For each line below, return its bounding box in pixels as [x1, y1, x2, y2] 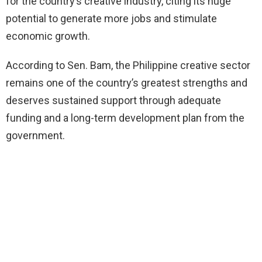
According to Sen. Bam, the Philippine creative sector [6, 58, 250, 71]
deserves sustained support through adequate [6, 94, 221, 106]
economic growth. [6, 29, 90, 42]
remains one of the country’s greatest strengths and [6, 76, 247, 89]
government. [6, 129, 65, 142]
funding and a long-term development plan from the [6, 111, 244, 124]
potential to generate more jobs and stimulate [6, 12, 217, 25]
